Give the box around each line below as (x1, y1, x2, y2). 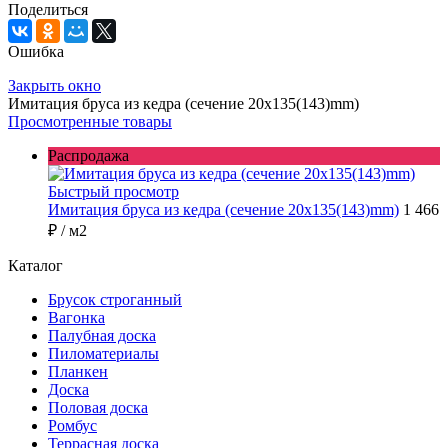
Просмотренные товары (8, 113, 172, 131)
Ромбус (48, 417, 97, 435)
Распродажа (48, 147, 129, 165)
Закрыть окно (8, 77, 101, 95)
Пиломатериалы (48, 345, 159, 363)
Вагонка (48, 309, 105, 327)
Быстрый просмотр (48, 183, 179, 201)
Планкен (48, 363, 108, 381)
